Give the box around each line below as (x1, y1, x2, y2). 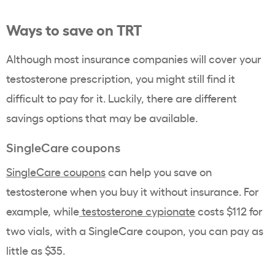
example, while (6, 203, 79, 219)
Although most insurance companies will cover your (6, 51, 261, 66)
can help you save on (106, 164, 212, 179)
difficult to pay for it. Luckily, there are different (6, 90, 237, 106)
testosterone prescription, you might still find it (6, 71, 235, 86)
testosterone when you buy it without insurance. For (6, 184, 259, 199)
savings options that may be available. (6, 110, 200, 125)
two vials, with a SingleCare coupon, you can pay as (6, 223, 263, 238)
